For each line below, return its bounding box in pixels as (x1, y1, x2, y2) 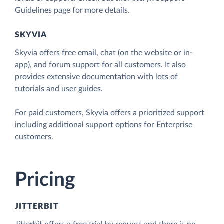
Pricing (15, 170, 75, 190)
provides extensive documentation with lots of (15, 73, 178, 81)
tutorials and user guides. (15, 85, 103, 93)
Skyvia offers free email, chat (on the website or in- (15, 49, 193, 57)
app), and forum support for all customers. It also (15, 61, 186, 69)
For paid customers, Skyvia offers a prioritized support (15, 109, 204, 117)
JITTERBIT (15, 202, 59, 210)
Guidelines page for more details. (15, 6, 130, 15)
